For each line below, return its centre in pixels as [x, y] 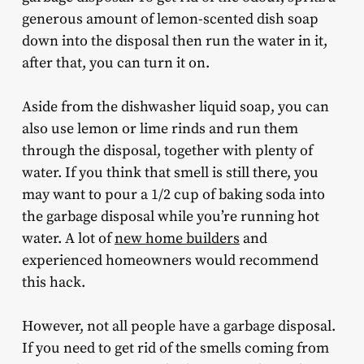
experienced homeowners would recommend [170, 261]
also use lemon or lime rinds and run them [160, 129]
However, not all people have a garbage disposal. [178, 327]
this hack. [55, 283]
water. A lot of [68, 239]
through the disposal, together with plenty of [167, 151]
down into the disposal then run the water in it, [174, 41]
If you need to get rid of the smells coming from [175, 349]
